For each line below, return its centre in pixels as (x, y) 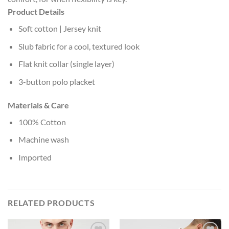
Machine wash (43, 140)
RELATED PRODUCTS (51, 202)
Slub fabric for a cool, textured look (79, 46)
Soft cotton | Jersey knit (60, 29)
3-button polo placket (56, 81)
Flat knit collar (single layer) (66, 64)
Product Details (36, 12)
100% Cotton (42, 122)
